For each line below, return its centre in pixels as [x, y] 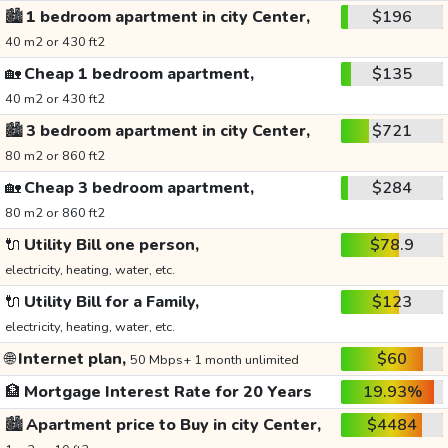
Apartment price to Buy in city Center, [171, 425]
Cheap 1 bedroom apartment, [137, 74]
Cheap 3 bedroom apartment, [137, 188]
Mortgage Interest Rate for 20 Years [166, 392]
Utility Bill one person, [109, 245]
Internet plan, [72, 359]
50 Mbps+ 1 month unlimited [214, 360]
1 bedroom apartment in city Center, [166, 17]
